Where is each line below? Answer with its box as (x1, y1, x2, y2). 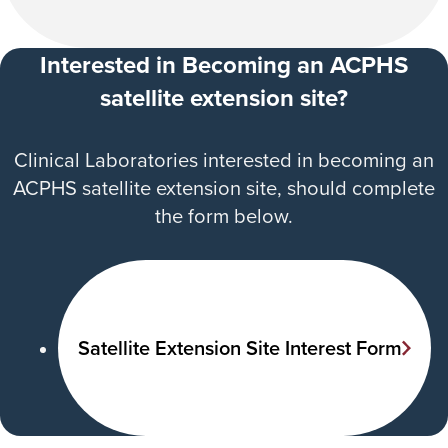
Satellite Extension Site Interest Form (77, 333, 402, 363)
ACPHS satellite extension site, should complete (13, 172, 435, 202)
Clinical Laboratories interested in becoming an (14, 144, 434, 174)
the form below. (155, 200, 293, 230)
